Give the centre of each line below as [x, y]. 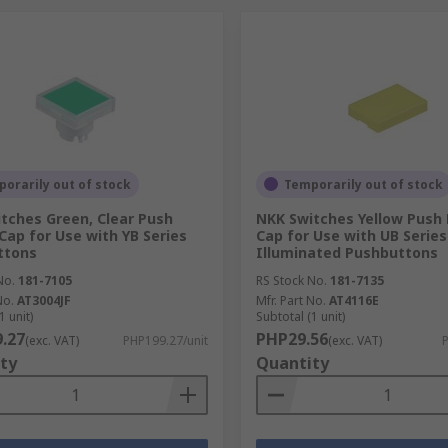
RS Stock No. [291, 280]
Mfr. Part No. [290, 300]
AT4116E [353, 300]
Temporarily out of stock [363, 184]
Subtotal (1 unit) [300, 316]
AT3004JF [44, 300]
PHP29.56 [291, 338]
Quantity [292, 362]
